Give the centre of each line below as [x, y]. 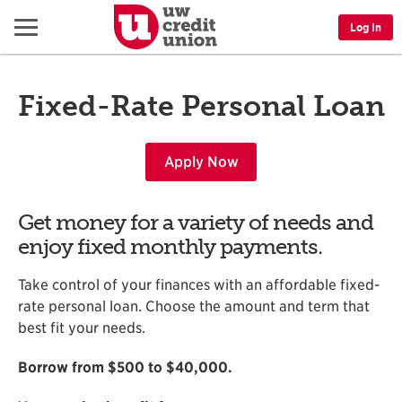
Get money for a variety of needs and [196, 223]
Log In [366, 27]
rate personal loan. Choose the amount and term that [194, 306]
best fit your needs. [82, 328]
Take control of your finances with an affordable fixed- [199, 284]
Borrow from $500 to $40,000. [125, 367]
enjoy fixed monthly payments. [170, 247]
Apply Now [201, 162]
